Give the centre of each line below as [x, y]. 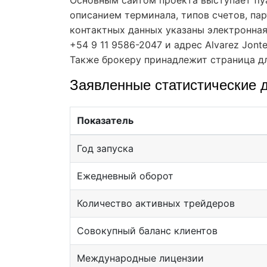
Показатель [105, 120]
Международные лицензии [140, 258]
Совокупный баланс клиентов [147, 230]
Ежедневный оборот [125, 176]
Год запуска [105, 148]
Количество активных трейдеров [156, 203]
